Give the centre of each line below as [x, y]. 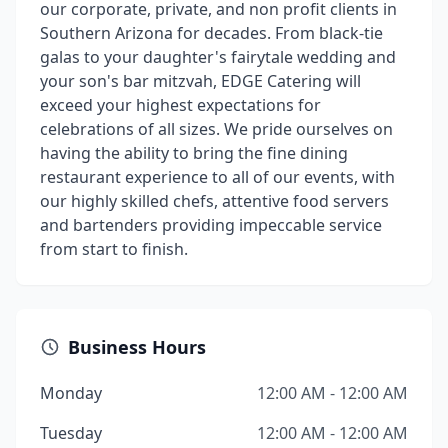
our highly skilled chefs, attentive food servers [214, 201]
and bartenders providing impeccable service [211, 225]
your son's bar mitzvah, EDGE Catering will [200, 81]
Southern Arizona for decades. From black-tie [211, 33]
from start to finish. [114, 249]
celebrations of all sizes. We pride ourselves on [216, 129]
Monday [71, 393]
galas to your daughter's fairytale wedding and [218, 57]
